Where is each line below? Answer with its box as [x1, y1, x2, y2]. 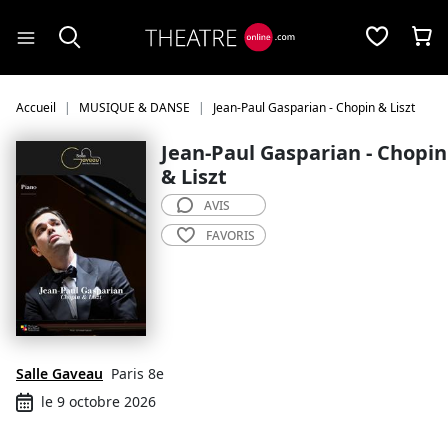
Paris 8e [111, 364, 164, 383]
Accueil [16, 99, 56, 116]
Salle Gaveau [16, 364, 103, 383]
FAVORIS [206, 227, 255, 244]
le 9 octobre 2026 [41, 392, 156, 411]
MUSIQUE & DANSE [79, 99, 190, 116]
